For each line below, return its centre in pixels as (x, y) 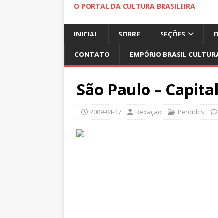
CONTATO (92, 54)
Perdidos (191, 112)
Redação (148, 112)
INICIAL (86, 34)
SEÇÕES (173, 34)
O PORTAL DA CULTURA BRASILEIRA (135, 6)
